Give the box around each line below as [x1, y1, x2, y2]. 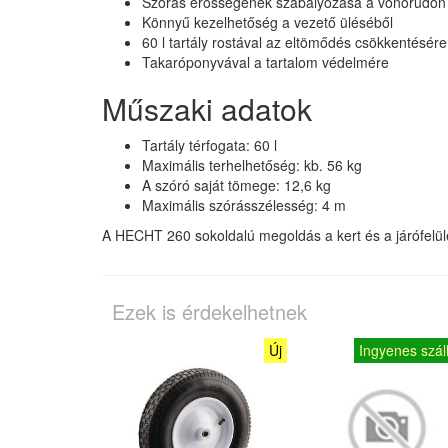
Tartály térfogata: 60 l [142, 134, 277, 155]
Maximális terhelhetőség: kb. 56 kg [142, 154, 362, 175]
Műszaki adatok [102, 86, 312, 130]
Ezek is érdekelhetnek [112, 296, 307, 326]
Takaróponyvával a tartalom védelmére [142, 51, 389, 72]
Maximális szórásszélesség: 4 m [142, 194, 346, 215]
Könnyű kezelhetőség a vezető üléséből [142, 11, 393, 32]
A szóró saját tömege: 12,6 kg [142, 174, 331, 195]
